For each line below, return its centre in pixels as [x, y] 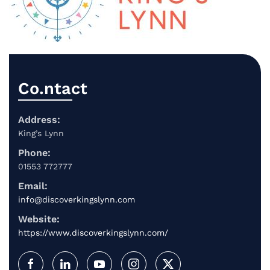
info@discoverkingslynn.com [77, 199]
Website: [39, 219]
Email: [33, 186]
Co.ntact [53, 89]
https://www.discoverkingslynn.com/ [93, 233]
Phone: [34, 153]
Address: [39, 120]
